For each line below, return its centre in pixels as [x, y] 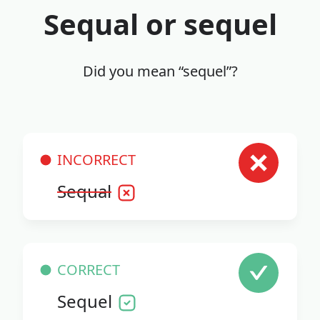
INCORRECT [96, 160]
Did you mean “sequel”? [160, 71]
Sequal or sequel [160, 24]
